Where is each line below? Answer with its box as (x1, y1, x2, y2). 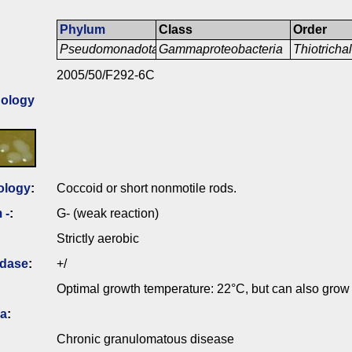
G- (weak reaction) (57, 207, 159, 221)
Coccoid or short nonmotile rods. (57, 181, 236, 196)
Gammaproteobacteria (159, 42, 284, 57)
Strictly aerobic (57, 232, 139, 246)
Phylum (60, 23, 106, 37)
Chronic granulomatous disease (57, 332, 234, 346)
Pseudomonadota (60, 42, 159, 57)
